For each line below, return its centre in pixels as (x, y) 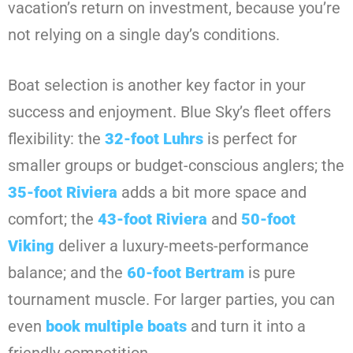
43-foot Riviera (152, 219)
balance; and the (67, 273)
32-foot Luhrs (154, 139)
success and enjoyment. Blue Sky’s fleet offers (169, 112)
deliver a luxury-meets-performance (182, 246)
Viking (31, 246)
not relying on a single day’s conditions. (144, 35)
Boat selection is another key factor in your (157, 85)
